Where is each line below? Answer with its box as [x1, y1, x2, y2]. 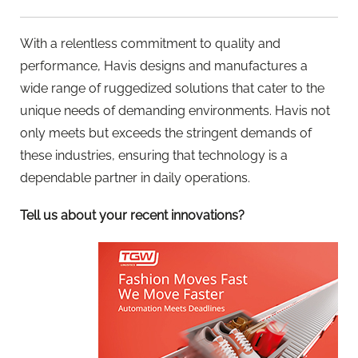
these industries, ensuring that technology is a [20, 147, 288, 163]
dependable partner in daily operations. [20, 169, 250, 185]
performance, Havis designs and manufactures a [20, 58, 308, 74]
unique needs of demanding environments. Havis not [20, 102, 330, 118]
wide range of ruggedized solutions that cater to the [20, 80, 324, 96]
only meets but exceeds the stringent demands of [20, 125, 312, 141]
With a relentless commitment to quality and [20, 35, 280, 51]
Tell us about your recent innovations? [20, 207, 245, 223]
